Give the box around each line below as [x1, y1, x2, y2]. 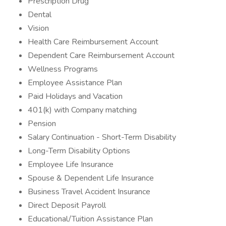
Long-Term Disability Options [28, 145, 130, 156]
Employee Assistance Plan [28, 77, 122, 88]
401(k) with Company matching [28, 104, 137, 116]
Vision [28, 23, 49, 34]
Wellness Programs [28, 64, 98, 75]
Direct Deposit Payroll [28, 200, 106, 211]
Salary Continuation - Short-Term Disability [28, 132, 176, 143]
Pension [28, 118, 56, 129]
